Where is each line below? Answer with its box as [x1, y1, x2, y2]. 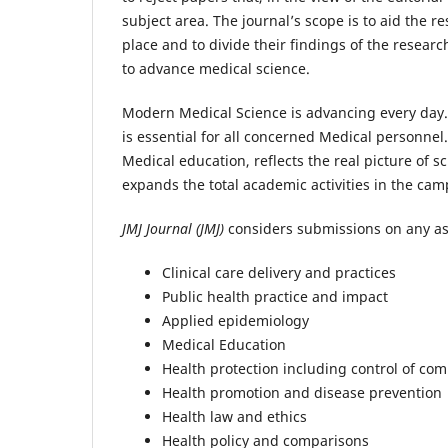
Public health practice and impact [162, 287, 388, 306]
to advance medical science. [122, 58, 310, 78]
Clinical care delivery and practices [162, 263, 396, 282]
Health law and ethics [162, 407, 307, 426]
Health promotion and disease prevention [162, 383, 442, 402]
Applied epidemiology [162, 311, 309, 330]
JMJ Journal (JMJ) [122, 218, 224, 238]
